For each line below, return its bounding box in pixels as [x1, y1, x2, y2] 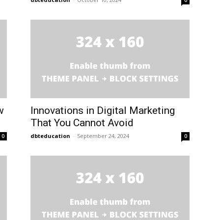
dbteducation [30, 132, 70, 139]
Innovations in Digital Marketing [30, 105, 175, 116]
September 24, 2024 [77, 132, 129, 139]
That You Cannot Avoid [30, 117, 138, 129]
